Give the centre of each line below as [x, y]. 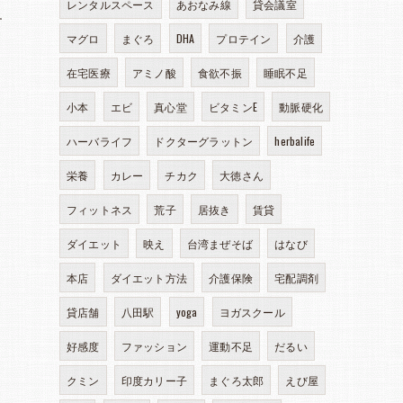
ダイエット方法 [149, 278]
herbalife [295, 141]
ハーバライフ [100, 141]
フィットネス [100, 209]
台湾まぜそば [220, 243]
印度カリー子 [154, 380]
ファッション [154, 346]
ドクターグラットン [204, 141]
